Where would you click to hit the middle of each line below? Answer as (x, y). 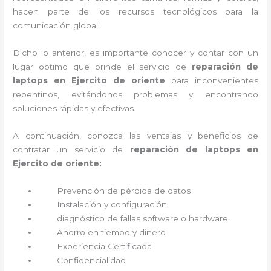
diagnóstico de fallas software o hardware (143, 218)
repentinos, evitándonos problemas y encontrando (135, 94)
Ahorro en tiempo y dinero (112, 232)
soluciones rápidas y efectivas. (74, 108)
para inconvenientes (214, 80)
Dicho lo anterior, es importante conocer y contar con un (135, 52)
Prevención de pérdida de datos (125, 190)
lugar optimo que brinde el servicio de (103, 66)
